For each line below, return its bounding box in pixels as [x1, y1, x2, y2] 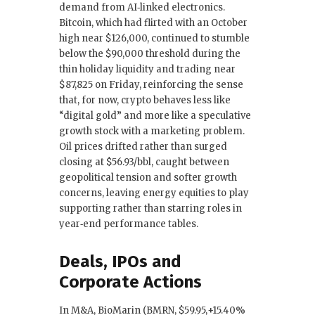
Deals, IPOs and [59, 251, 181, 271]
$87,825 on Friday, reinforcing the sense [59, 78, 243, 91]
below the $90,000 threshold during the [59, 47, 240, 60]
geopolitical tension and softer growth [59, 171, 237, 184]
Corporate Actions [59, 271, 202, 292]
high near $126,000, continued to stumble [59, 32, 250, 44]
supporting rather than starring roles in [59, 202, 242, 214]
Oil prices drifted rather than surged [59, 140, 227, 153]
